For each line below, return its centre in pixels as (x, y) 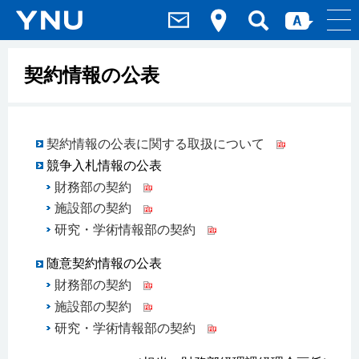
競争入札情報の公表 (104, 165)
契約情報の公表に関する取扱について (155, 144)
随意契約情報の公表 (104, 264)
